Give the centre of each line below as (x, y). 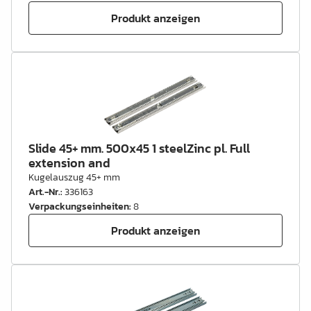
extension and (69, 163)
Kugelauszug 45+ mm (74, 177)
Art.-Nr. (44, 192)
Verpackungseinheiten (79, 207)
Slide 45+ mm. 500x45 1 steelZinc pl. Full (139, 148)
